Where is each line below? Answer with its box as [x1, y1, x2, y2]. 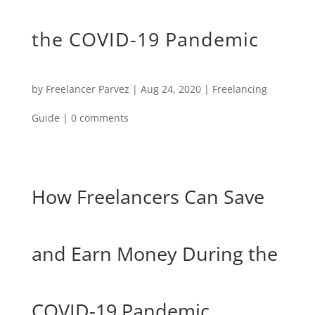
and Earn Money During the [31, 240, 278, 267]
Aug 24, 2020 [140, 82, 201, 96]
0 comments [70, 111, 129, 125]
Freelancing [212, 82, 267, 96]
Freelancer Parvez [45, 82, 129, 96]
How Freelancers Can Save [31, 184, 264, 210]
